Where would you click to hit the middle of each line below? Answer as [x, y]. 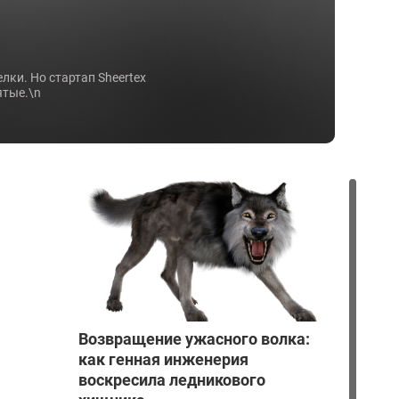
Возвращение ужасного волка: [194, 339]
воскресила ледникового [171, 380]
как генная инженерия [163, 359]
